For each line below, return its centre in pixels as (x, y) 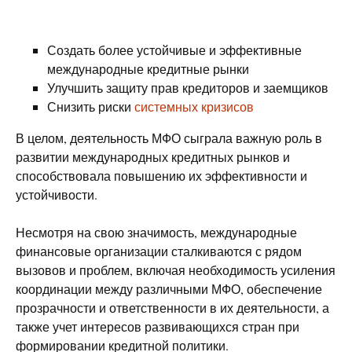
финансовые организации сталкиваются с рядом (159, 251)
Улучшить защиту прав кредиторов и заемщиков (188, 88)
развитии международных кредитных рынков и (153, 157)
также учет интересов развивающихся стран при (158, 326)
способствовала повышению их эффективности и (161, 176)
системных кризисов (194, 106)
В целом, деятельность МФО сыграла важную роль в (169, 138)
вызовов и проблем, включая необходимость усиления (176, 270)
